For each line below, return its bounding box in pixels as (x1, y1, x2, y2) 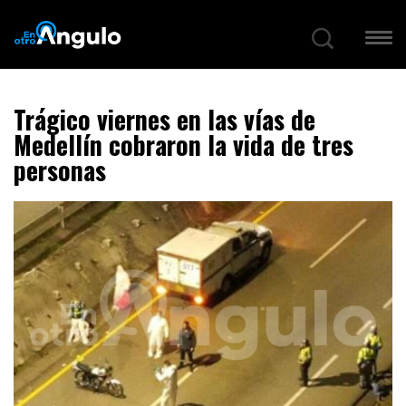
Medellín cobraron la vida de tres (14, 126, 353, 164)
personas (14, 151, 106, 189)
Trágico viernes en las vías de (14, 101, 315, 139)
